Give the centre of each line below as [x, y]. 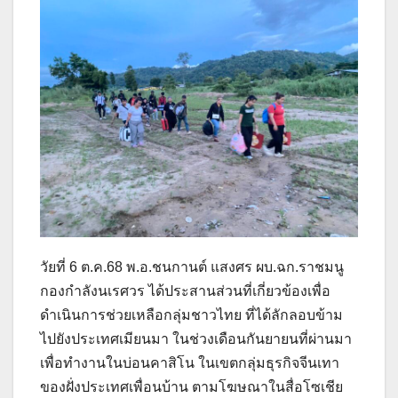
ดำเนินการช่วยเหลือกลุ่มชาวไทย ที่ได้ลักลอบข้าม [191, 314]
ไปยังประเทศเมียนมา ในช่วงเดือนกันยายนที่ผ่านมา [196, 338]
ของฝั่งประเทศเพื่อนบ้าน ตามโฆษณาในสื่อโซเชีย [191, 386]
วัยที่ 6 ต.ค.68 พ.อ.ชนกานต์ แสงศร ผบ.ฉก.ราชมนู [192, 267]
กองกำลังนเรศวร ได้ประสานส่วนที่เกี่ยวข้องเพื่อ [185, 291]
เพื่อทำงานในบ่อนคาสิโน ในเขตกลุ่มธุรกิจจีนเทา [190, 362]
